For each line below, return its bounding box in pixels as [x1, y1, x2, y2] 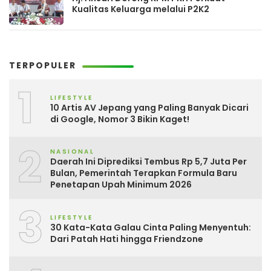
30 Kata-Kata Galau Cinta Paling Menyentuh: [50, 221, 251, 233]
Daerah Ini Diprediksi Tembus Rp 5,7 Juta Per [50, 155, 247, 168]
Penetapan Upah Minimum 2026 [50, 178, 192, 191]
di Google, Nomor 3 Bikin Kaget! [50, 113, 189, 125]
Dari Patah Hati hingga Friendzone [50, 232, 203, 245]
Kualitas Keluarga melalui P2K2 [72, 3, 209, 16]
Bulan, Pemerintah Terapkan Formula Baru [50, 167, 237, 180]
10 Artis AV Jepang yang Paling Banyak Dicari [50, 101, 249, 114]
